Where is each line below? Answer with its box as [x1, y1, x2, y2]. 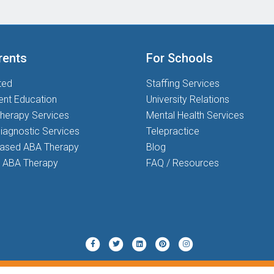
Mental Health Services [146, 109, 244, 121]
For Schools [146, 51, 213, 65]
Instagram [185, 239, 220, 248]
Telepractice [146, 125, 199, 137]
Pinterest [162, 239, 193, 248]
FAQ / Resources [146, 157, 219, 169]
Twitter [116, 239, 139, 248]
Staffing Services [146, 78, 220, 89]
